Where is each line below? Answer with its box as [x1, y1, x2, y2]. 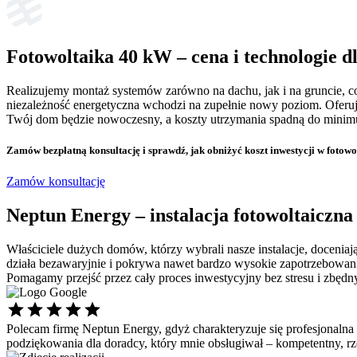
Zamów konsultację [6, 174, 105, 188]
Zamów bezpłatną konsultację [6, 143, 140, 156]
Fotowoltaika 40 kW [6, 45, 172, 67]
